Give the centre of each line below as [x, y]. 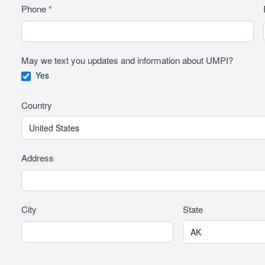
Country [38, 105]
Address [39, 158]
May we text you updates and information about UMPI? [128, 60]
